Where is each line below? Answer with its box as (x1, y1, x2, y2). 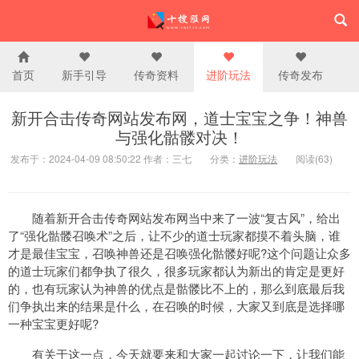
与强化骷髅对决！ (115, 125, 244, 148)
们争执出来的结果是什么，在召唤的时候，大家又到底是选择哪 (8, 297, 345, 314)
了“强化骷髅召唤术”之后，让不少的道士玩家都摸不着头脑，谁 (8, 227, 341, 244)
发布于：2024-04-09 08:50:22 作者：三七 (10, 151, 192, 165)
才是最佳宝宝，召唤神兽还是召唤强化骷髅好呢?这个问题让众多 (8, 244, 351, 261)
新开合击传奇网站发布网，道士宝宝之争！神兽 (11, 106, 348, 129)
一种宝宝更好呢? (8, 315, 99, 332)
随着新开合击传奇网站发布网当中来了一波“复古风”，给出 (8, 209, 341, 226)
